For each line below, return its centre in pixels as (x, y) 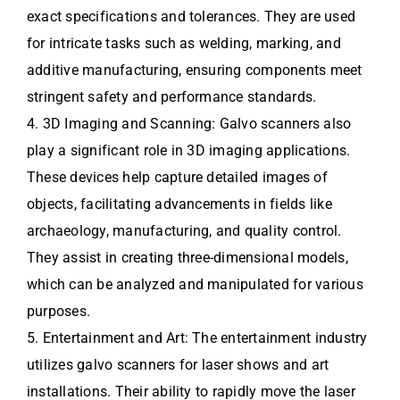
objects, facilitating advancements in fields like (179, 204)
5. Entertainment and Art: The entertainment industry (197, 337)
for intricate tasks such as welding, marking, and (184, 43)
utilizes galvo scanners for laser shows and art (178, 364)
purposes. (59, 311)
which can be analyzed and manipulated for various (195, 284)
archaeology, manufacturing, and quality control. (184, 230)
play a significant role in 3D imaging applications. (189, 150)
